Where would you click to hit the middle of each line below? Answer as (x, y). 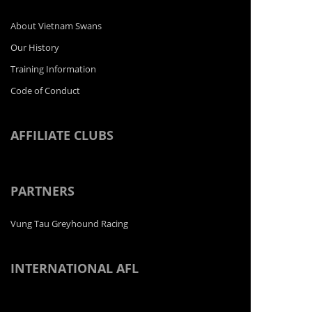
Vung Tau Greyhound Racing (69, 224)
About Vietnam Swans (56, 26)
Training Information (53, 69)
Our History (35, 48)
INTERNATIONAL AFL (75, 268)
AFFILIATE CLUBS (62, 135)
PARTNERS (42, 191)
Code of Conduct (45, 91)
